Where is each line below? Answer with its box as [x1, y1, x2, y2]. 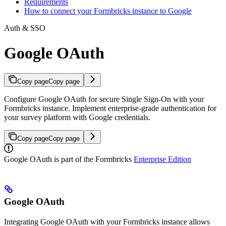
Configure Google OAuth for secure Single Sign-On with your [4, 95, 204, 104]
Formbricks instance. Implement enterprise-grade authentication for [4, 104, 216, 113]
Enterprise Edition [134, 155, 191, 164]
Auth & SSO [4, 24, 45, 33]
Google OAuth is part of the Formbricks [4, 155, 134, 164]
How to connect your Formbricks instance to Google [24, 7, 192, 16]
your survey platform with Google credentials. [4, 113, 150, 122]
